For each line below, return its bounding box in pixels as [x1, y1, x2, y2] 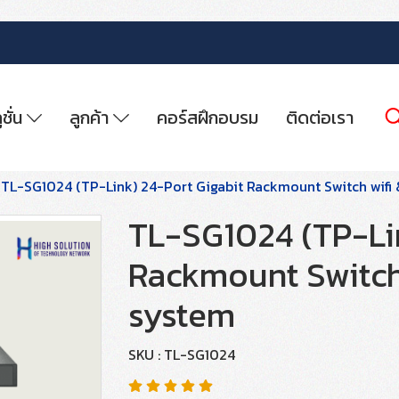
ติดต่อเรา [285, 104, 354, 131]
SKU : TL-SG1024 [128, 344, 235, 365]
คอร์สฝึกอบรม [156, 104, 258, 131]
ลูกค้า [69, 104, 113, 131]
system [128, 289, 235, 340]
